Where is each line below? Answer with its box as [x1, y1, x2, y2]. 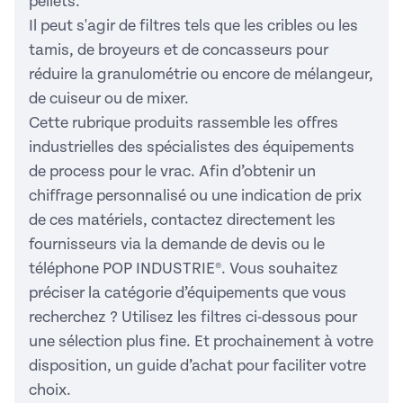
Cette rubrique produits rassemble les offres [29, 114, 338, 131]
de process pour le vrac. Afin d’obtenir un [29, 163, 316, 180]
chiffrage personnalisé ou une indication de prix [29, 187, 362, 204]
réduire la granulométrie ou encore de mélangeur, [29, 66, 373, 83]
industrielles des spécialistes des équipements [29, 139, 354, 156]
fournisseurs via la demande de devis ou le [29, 236, 325, 253]
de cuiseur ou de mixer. [29, 90, 189, 107]
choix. [29, 381, 71, 399]
